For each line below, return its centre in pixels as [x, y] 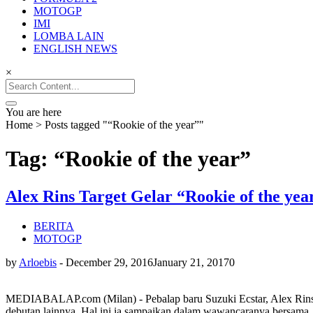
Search [20, 84]
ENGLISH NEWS [75, 49]
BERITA [54, 226]
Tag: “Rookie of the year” [128, 159]
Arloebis [38, 262]
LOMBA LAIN [69, 36]
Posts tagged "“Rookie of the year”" [124, 125]
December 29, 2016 [109, 262]
